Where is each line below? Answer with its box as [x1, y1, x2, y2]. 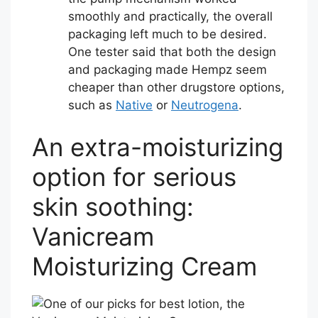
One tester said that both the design [68, 44, 276, 59]
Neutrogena [171, 97, 238, 112]
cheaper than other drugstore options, [68, 79, 285, 94]
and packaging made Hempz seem [68, 62, 267, 77]
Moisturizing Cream [32, 251, 257, 282]
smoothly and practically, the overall [68, 9, 273, 23]
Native [116, 97, 153, 112]
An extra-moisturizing [32, 132, 283, 163]
